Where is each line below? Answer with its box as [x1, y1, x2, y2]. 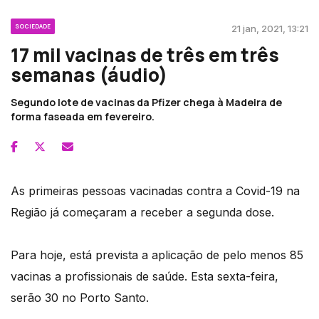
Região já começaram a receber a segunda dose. [11, 204, 274, 219]
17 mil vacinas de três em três [11, 41, 279, 68]
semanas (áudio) [11, 61, 167, 88]
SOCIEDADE [15, 21, 51, 30]
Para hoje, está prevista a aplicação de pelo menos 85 [11, 247, 303, 262]
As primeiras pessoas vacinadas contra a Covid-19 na [11, 183, 300, 198]
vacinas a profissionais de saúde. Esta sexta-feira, [11, 268, 278, 283]
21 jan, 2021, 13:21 [231, 22, 308, 34]
